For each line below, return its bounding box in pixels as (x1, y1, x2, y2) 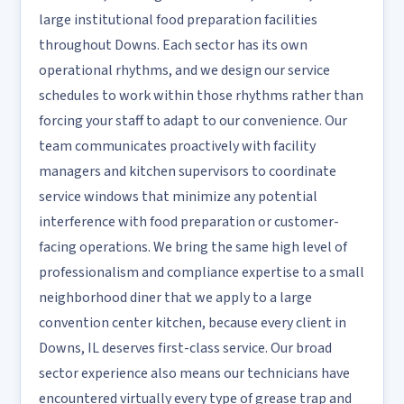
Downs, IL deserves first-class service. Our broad (39, 338, 332, 358)
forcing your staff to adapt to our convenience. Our (39, 111, 347, 131)
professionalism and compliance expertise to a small (39, 262, 364, 282)
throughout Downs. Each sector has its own (39, 35, 308, 55)
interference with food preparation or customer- (39, 212, 339, 232)
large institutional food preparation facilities (39, 10, 317, 30)
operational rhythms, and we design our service (39, 60, 330, 80)
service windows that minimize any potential (39, 187, 317, 207)
